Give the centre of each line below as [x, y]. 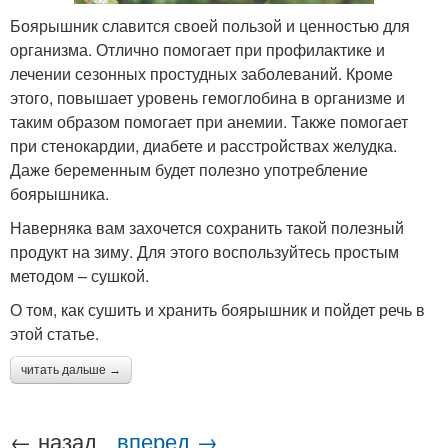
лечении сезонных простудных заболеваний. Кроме [201, 74]
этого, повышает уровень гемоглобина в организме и [207, 98]
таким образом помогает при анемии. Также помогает [209, 122]
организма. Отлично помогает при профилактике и [197, 50]
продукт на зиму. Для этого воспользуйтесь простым [204, 252]
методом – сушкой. [79, 276]
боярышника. [59, 194]
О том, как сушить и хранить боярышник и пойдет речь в [217, 310]
